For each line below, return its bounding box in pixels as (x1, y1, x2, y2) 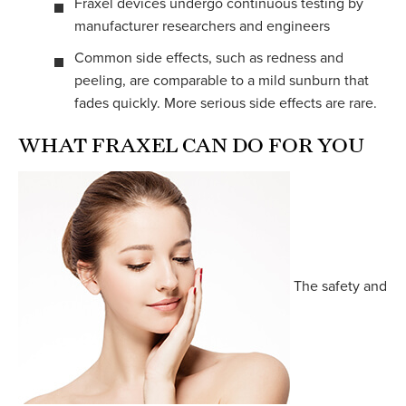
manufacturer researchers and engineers (74, 17, 330, 36)
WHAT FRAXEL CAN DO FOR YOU (18, 132, 364, 159)
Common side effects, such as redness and (74, 49, 343, 68)
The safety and (290, 277, 387, 296)
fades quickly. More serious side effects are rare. (74, 94, 377, 113)
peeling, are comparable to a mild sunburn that (74, 72, 369, 91)
